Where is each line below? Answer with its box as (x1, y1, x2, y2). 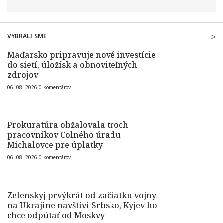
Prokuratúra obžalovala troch (7, 119, 128, 130)
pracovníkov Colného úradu (7, 129, 121, 140)
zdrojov (7, 69, 38, 80)
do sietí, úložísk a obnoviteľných (7, 59, 137, 70)
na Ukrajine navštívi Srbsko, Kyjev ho (7, 200, 157, 211)
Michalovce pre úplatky (7, 139, 103, 150)
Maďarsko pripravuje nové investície (7, 49, 156, 60)
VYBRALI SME (7, 32, 47, 40)
